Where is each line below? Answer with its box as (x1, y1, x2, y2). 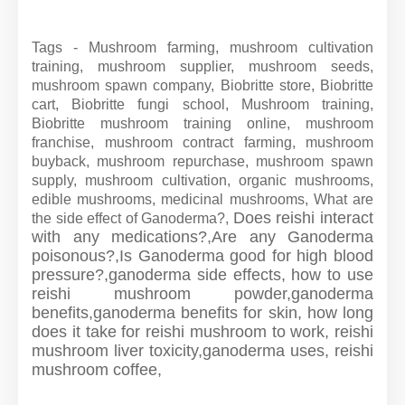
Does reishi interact (232, 209, 374, 227)
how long (306, 304, 374, 322)
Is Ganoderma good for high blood (119, 247, 373, 265)
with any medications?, (32, 228, 212, 246)
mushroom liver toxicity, (32, 342, 202, 360)
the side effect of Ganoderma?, (32, 211, 233, 226)
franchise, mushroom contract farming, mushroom (32, 135, 373, 150)
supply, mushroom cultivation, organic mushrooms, (32, 173, 373, 188)
